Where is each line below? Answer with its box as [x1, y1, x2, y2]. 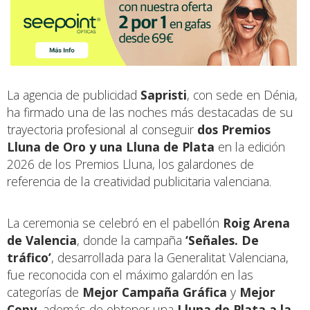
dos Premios [197, 120, 271, 138]
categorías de [7, 283, 82, 300]
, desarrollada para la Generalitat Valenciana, [51, 248, 289, 266]
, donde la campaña [77, 231, 185, 248]
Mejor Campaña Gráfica [82, 283, 227, 300]
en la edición [215, 138, 285, 155]
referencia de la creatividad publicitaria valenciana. [7, 172, 271, 190]
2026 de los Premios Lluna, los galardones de [7, 155, 254, 172]
